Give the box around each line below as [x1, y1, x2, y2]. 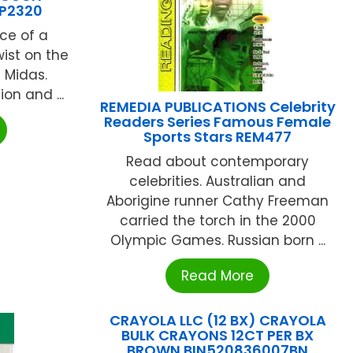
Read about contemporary [126, 152, 310, 172]
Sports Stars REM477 [143, 127, 292, 147]
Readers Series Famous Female [104, 112, 332, 132]
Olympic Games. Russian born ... [110, 231, 325, 251]
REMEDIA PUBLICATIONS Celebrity [99, 97, 336, 117]
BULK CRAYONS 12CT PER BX [121, 325, 314, 346]
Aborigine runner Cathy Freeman [106, 191, 329, 211]
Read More [181, 266, 255, 286]
